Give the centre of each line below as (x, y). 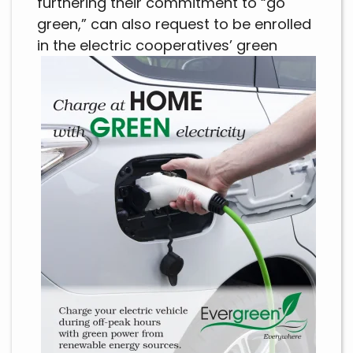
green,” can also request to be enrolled (174, 24)
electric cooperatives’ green (176, 46)
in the (56, 46)
